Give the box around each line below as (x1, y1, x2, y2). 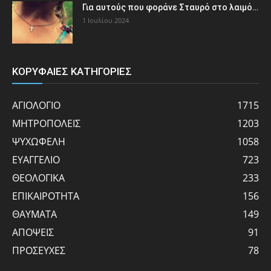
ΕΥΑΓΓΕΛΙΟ (12, 152, 60, 166)
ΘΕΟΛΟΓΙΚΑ (12, 171, 65, 184)
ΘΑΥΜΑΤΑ (12, 207, 57, 221)
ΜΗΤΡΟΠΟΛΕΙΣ (12, 116, 80, 130)
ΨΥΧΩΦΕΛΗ (12, 134, 65, 148)
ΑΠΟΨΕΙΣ (12, 225, 54, 239)
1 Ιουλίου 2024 (82, 15, 129, 25)
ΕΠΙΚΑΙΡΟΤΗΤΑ (12, 189, 79, 203)
